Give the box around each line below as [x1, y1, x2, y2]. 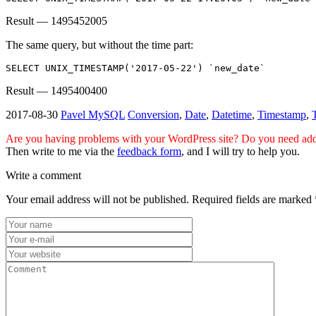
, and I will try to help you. [181, 145, 300, 157]
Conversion [128, 108, 179, 121]
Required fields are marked [192, 193, 315, 205]
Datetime [212, 108, 252, 121]
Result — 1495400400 [6, 84, 107, 97]
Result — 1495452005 [6, 14, 107, 27]
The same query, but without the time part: [6, 38, 193, 51]
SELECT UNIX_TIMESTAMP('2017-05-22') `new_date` [6, 62, 265, 73]
